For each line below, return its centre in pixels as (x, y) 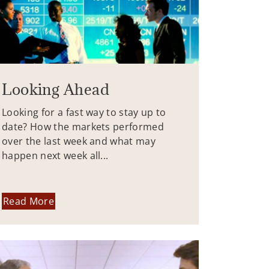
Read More (29, 201)
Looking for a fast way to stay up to (84, 112)
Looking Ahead (56, 89)
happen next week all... (55, 155)
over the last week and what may (79, 141)
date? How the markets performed (83, 126)
